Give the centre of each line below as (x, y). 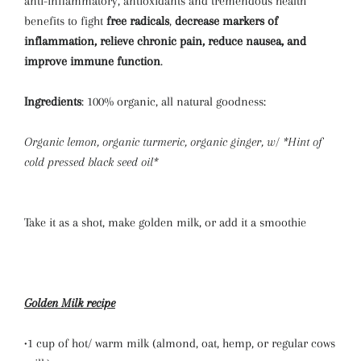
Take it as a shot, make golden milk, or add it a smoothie (165, 222)
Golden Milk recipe (70, 303)
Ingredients (53, 102)
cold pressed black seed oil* (91, 162)
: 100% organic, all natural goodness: (174, 102)
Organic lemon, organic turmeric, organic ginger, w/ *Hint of (173, 142)
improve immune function (92, 61)
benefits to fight (65, 21)
